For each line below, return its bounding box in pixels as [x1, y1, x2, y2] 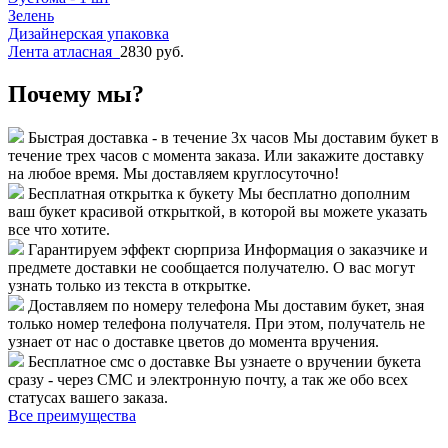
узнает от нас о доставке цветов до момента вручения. [8, 333, 379, 351]
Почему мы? [8, 80, 144, 107]
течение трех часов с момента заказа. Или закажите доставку [8, 147, 424, 165]
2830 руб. [120, 42, 184, 60]
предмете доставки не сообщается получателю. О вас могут [8, 259, 415, 277]
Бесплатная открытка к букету [28, 185, 234, 203]
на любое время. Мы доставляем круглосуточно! [8, 165, 339, 183]
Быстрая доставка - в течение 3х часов [28, 129, 289, 147]
